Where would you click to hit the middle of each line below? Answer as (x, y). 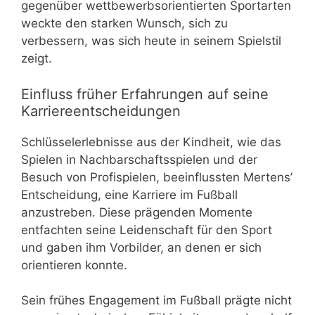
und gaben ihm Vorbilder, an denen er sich (141, 247)
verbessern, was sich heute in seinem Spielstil (151, 41)
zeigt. (37, 59)
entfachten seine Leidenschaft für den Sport (147, 230)
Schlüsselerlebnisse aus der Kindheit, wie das (151, 142)
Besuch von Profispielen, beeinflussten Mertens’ (157, 177)
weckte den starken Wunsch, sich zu (124, 24)
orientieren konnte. (74, 265)
